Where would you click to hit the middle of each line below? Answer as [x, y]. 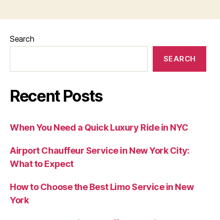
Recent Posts [56, 96]
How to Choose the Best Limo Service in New [102, 187]
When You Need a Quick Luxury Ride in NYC [99, 127]
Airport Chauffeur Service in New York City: [100, 150]
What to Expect [42, 164]
